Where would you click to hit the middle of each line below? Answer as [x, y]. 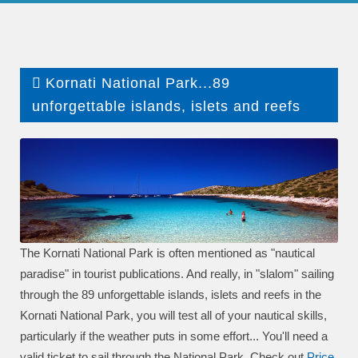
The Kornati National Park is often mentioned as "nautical [167, 253]
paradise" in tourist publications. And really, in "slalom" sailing [177, 273]
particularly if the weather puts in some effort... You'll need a [174, 336]
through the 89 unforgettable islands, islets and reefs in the [171, 294]
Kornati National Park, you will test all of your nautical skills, [173, 315]
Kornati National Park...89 [138, 83]
